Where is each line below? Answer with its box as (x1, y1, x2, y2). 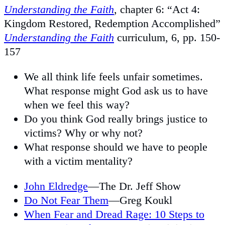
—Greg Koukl (108, 193, 172, 206)
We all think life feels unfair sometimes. (24, 70, 203, 83)
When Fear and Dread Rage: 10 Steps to (24, 207, 204, 220)
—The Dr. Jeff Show (88, 179, 181, 192)
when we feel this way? (24, 98, 130, 111)
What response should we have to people (24, 140, 207, 153)
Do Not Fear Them (24, 193, 108, 206)
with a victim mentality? (24, 154, 133, 167)
